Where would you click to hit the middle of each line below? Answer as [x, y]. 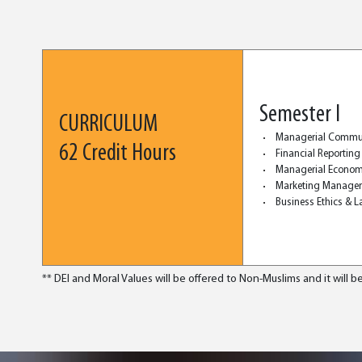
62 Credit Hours [118, 154]
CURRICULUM [108, 125]
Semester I [300, 115]
